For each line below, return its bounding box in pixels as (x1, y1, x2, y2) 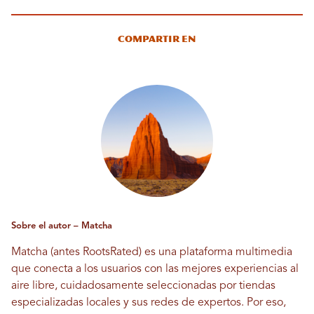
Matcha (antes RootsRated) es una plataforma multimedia (11, 246, 292, 258)
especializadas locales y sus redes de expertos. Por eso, (11, 296, 286, 308)
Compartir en (118, 33, 196, 44)
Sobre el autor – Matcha (11, 221, 112, 231)
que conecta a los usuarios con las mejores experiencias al (11, 263, 299, 275)
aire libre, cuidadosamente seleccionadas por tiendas (11, 280, 275, 292)
